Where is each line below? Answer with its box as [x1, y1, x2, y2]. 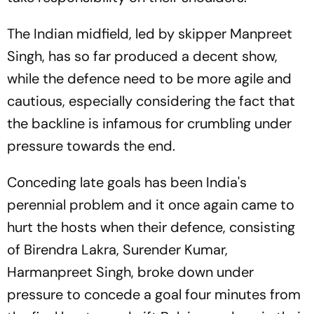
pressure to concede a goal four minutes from [7, 285, 301, 304]
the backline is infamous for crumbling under [7, 114, 292, 133]
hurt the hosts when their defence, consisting [7, 218, 295, 237]
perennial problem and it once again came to [7, 196, 294, 214]
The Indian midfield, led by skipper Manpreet [7, 25, 292, 43]
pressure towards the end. [7, 137, 175, 156]
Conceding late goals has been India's [7, 173, 247, 192]
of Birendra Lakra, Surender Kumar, [7, 240, 228, 259]
